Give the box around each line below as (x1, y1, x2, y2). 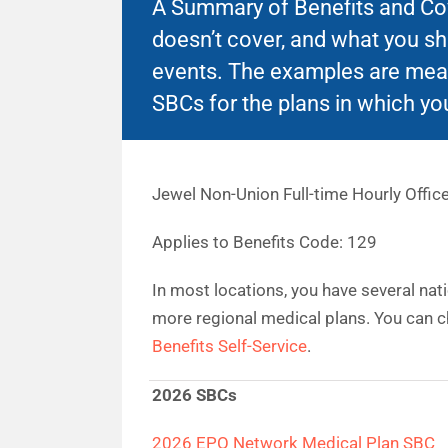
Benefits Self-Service (151, 336, 307, 356)
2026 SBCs (151, 385, 237, 405)
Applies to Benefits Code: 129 (151, 232, 377, 252)
